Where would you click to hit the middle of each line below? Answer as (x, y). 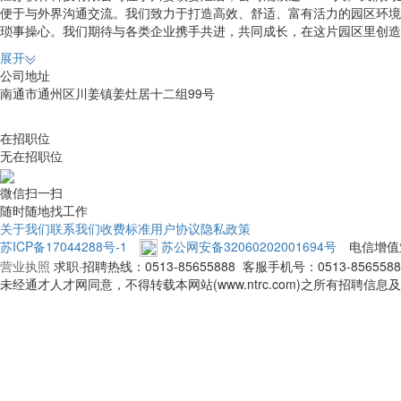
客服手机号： (277, 265)
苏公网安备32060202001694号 (249, 246)
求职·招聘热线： (99, 265)
